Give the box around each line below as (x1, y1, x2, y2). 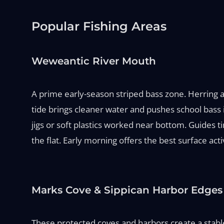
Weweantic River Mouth (31, 54, 156, 67)
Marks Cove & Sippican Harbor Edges (31, 183, 222, 196)
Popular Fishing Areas (31, 18, 166, 33)
